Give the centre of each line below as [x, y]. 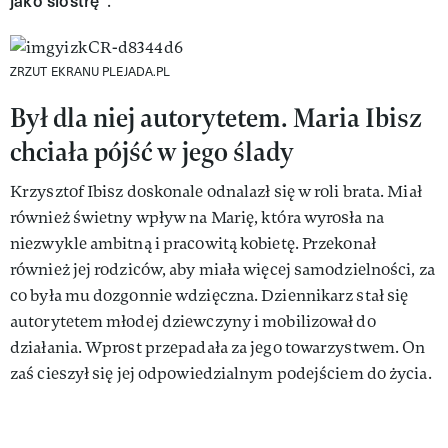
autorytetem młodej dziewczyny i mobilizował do [193, 321]
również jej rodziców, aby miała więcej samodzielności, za [222, 269]
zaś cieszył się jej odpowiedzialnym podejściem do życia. [221, 373]
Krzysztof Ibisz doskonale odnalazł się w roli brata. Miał [216, 191]
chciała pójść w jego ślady [152, 151]
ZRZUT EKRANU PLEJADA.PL [90, 70]
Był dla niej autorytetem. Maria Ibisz [216, 117]
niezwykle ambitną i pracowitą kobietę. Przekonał [193, 243]
